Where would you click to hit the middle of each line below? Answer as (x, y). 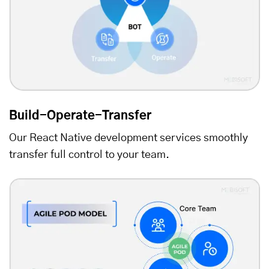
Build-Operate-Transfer (80, 116)
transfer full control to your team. (89, 155)
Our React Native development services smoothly (128, 138)
